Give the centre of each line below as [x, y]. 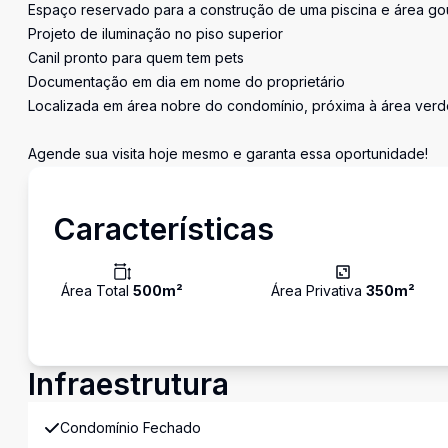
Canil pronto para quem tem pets [136, 57]
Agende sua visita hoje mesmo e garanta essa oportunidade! [228, 153]
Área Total [97, 290]
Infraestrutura [128, 384]
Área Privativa [318, 290]
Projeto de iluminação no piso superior [155, 33]
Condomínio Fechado [130, 427]
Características [163, 229]
